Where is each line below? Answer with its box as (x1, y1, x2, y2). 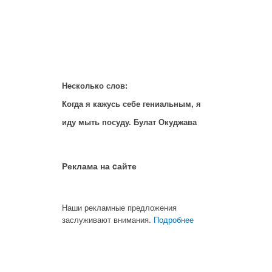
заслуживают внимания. (62, 214, 154, 226)
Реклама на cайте (62, 160, 139, 172)
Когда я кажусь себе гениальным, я (62, 99, 201, 109)
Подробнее (154, 214, 194, 226)
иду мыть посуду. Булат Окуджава (62, 117, 197, 127)
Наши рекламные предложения (62, 202, 177, 214)
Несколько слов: (62, 81, 127, 90)
